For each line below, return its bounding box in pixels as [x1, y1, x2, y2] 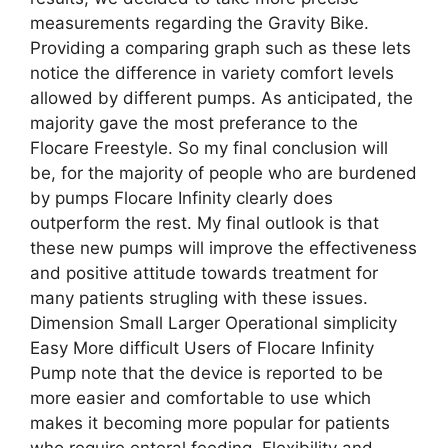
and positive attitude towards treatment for [30, 262, 378, 283]
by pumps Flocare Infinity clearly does [30, 187, 333, 208]
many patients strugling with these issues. [30, 287, 368, 308]
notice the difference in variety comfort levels [30, 62, 394, 83]
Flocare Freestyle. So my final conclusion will [30, 137, 388, 158]
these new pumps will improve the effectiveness [30, 237, 417, 258]
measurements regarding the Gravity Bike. [30, 12, 369, 33]
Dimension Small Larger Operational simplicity [30, 312, 397, 333]
